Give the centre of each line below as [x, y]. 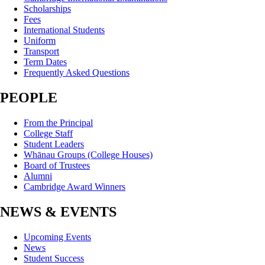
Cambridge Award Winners [75, 187]
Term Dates [45, 62]
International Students [64, 30]
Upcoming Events [57, 237]
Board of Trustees [57, 166]
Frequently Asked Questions [77, 73]
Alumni [38, 176]
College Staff [48, 134]
